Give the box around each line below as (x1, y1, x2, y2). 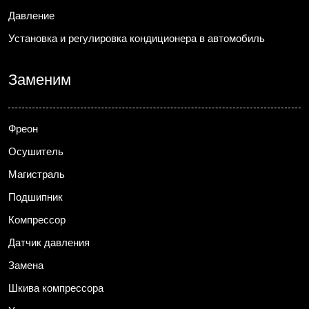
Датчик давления (8, 236, 90, 248)
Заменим (8, 70, 71, 88)
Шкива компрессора (8, 281, 103, 294)
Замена (8, 259, 43, 271)
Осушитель (8, 145, 63, 157)
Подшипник (8, 190, 63, 203)
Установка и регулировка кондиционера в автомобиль (8, 32, 265, 44)
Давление (8, 9, 54, 21)
